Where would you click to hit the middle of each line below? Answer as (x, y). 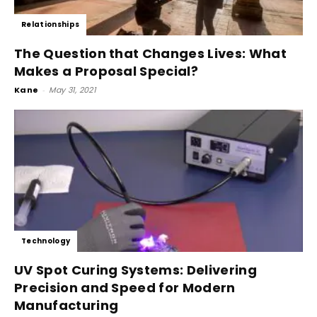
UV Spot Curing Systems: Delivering (136, 270)
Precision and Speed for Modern (125, 288)
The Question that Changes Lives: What (150, 53)
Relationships (51, 24)
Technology (46, 241)
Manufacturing (67, 306)
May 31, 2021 (73, 90)
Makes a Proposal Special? (106, 71)
